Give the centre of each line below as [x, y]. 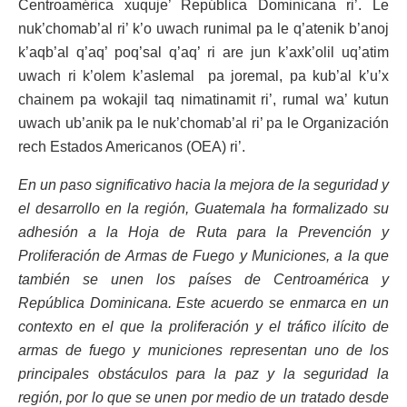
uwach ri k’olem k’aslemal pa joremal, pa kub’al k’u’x [203, 76]
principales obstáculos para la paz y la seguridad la [203, 374]
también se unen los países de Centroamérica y [203, 280]
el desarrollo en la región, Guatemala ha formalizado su [203, 209]
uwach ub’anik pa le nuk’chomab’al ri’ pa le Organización [203, 124]
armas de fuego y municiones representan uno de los [203, 351]
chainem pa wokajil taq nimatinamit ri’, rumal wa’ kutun [203, 100]
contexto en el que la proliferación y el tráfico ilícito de [203, 327]
